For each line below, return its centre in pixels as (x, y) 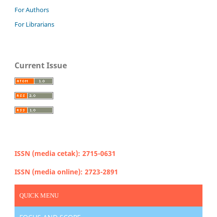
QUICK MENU (39, 195)
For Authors (32, 10)
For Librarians (34, 24)
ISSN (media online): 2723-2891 (66, 171)
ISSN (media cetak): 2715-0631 (65, 153)
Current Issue (41, 65)
